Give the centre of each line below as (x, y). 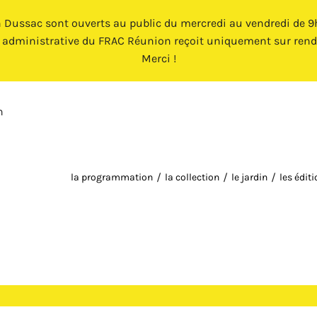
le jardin (249, 177)
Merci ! (158, 58)
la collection (192, 177)
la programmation (112, 177)
